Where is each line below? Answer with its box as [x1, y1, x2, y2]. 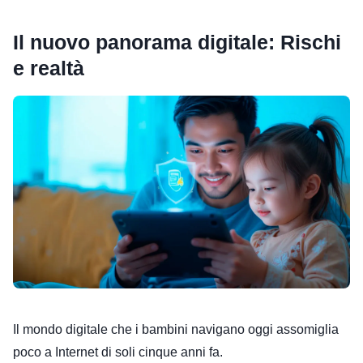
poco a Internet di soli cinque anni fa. [13, 344, 223, 359]
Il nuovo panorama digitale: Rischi [13, 31, 341, 53]
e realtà [13, 57, 84, 79]
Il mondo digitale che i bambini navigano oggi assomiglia [13, 322, 339, 336]
